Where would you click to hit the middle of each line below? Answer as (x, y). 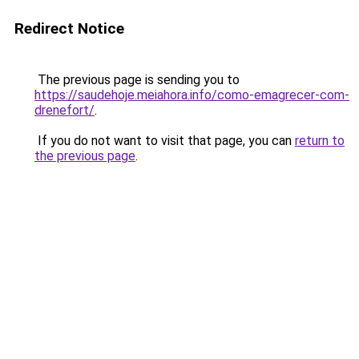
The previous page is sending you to (137, 80)
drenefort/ (65, 110)
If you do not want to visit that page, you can (165, 141)
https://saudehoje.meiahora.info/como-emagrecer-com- (192, 95)
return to (320, 141)
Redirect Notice (69, 28)
